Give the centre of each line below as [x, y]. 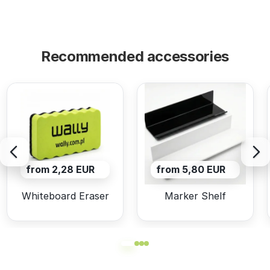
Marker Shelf [195, 196]
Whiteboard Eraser [65, 196]
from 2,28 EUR [60, 170]
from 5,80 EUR [190, 170]
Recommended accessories [135, 56]
